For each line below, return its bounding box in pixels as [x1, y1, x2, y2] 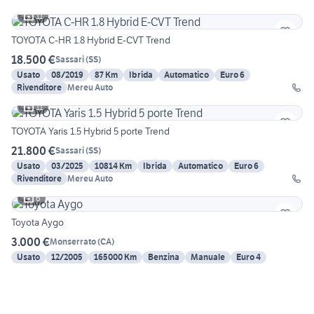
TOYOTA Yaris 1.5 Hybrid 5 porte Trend [11, 124, 170, 137]
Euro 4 [236, 251, 261, 262]
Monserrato [50, 236, 96, 247]
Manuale [191, 251, 225, 262]
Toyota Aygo [11, 215, 64, 228]
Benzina [148, 251, 179, 262]
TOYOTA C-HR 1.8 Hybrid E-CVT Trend [11, 33, 170, 46]
